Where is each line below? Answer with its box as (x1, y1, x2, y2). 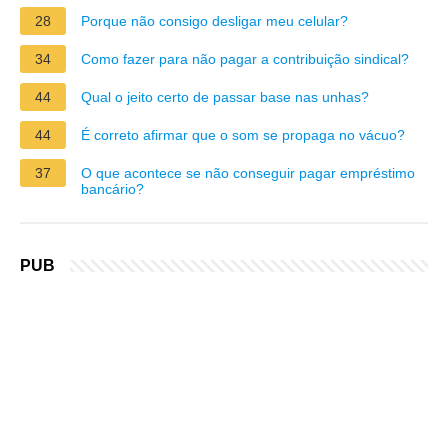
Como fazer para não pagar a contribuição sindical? (81, 50, 409, 67)
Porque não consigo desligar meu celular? (81, 12, 348, 29)
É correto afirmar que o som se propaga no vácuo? (81, 126, 405, 143)
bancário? (81, 180, 144, 197)
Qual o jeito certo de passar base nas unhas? (81, 88, 369, 105)
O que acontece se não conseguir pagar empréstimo (81, 164, 415, 181)
